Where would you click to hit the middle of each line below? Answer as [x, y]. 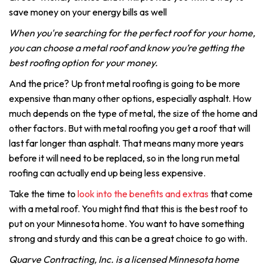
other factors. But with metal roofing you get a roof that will [130, 128]
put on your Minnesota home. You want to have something [127, 223]
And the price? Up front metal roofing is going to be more [125, 83]
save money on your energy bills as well [88, 12]
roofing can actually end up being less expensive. [107, 173]
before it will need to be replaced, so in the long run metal [124, 158]
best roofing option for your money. [83, 63]
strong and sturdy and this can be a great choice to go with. [128, 238]
